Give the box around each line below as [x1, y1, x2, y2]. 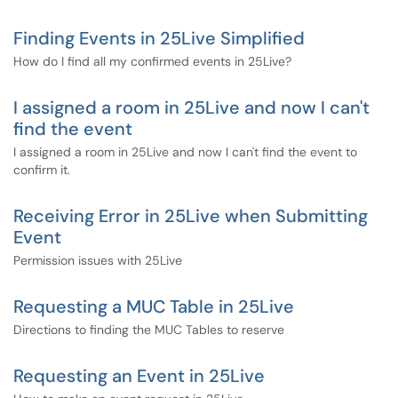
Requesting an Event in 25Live [13, 364, 265, 387]
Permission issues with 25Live [13, 252, 182, 268]
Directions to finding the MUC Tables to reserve [13, 322, 284, 338]
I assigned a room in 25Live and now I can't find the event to [13, 144, 357, 160]
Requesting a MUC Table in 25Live [13, 295, 294, 318]
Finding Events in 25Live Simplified [13, 27, 305, 50]
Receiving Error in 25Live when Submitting [13, 204, 368, 227]
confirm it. [13, 162, 70, 178]
